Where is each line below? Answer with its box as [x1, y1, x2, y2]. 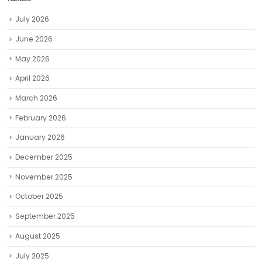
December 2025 [15, 152, 73, 163]
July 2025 [15, 250, 49, 261]
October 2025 [15, 191, 63, 202]
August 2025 [15, 230, 60, 241]
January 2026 [15, 132, 65, 143]
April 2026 [15, 73, 50, 84]
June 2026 [15, 33, 53, 44]
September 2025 [15, 211, 75, 222]
